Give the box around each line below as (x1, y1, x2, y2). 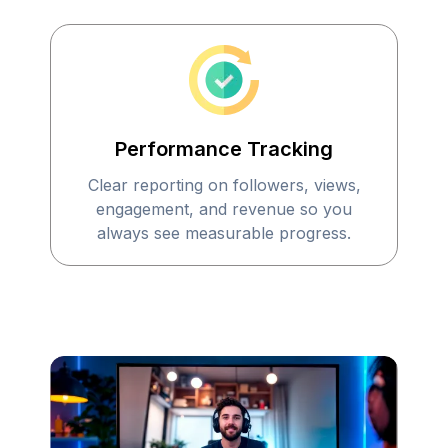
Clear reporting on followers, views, (87, 175, 361, 195)
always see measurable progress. (97, 223, 351, 243)
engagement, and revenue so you (96, 199, 352, 219)
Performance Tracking (115, 137, 333, 161)
